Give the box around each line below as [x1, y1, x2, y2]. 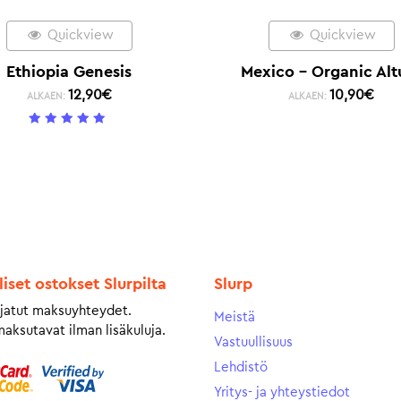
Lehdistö [214, 360, 268, 374]
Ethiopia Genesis [6, 63, 132, 80]
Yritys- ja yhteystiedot [214, 385, 350, 399]
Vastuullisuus [214, 335, 293, 349]
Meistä [214, 310, 255, 324]
